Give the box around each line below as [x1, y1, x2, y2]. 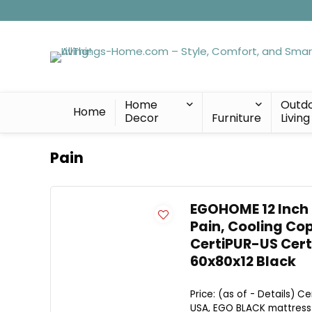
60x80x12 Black [190, 252, 296, 271]
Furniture [211, 110, 261, 126]
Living [281, 110, 311, 126]
